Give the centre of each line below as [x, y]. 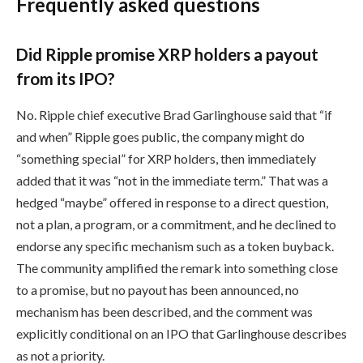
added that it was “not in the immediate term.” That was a [172, 180]
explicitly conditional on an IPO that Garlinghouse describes [181, 333]
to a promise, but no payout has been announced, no [158, 289]
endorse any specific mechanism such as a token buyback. [175, 246]
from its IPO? [66, 79]
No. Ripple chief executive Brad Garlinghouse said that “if [174, 114]
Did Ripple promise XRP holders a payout [167, 55]
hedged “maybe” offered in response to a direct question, [172, 202]
